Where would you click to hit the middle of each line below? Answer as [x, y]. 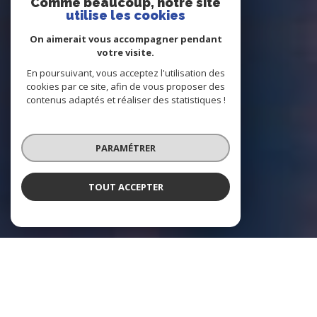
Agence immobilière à [158, 301]
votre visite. [126, 52]
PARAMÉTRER [126, 148]
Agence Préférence [158, 280]
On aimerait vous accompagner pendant [126, 39]
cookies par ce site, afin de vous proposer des [126, 86]
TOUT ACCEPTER [126, 186]
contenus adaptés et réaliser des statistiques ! [126, 100]
